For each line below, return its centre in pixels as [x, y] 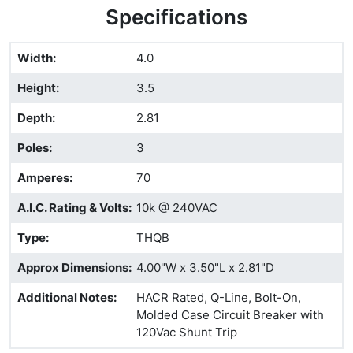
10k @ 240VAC [176, 208]
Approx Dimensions [73, 268]
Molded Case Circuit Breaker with [230, 315]
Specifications [176, 17]
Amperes [43, 178]
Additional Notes [65, 297]
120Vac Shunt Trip [186, 332]
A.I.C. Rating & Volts [73, 208]
